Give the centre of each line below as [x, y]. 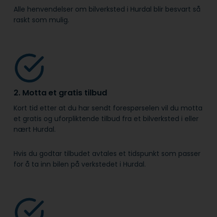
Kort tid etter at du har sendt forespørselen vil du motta [108, 108]
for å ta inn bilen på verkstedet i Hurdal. [80, 164]
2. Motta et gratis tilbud [60, 93]
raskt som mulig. [41, 20]
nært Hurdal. [35, 130]
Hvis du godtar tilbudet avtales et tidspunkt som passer [107, 154]
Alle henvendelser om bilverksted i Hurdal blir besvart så [107, 9]
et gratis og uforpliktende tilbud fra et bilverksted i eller [106, 119]
